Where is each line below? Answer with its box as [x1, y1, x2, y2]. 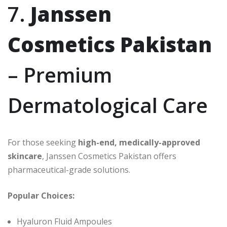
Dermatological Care [8, 91, 208, 120]
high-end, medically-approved [78, 137, 200, 148]
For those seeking [8, 137, 78, 148]
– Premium [8, 61, 112, 89]
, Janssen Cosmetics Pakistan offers [42, 150, 176, 162]
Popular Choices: [8, 190, 74, 202]
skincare [8, 150, 42, 162]
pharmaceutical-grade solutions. [8, 164, 130, 176]
